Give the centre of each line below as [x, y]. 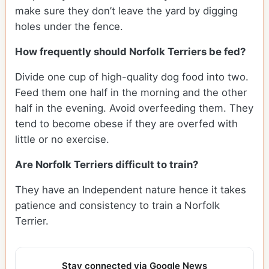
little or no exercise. [62, 140]
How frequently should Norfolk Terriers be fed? [130, 52]
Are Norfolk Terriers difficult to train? [107, 165]
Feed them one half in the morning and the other [131, 93]
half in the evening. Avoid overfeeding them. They [134, 108]
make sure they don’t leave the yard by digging [126, 11]
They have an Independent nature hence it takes [131, 190]
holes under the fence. [71, 27]
